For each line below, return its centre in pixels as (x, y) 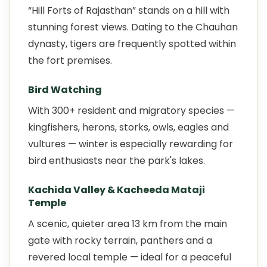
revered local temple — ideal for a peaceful (130, 257)
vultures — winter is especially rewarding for (131, 144)
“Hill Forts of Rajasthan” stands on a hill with (129, 10)
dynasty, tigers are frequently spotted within (132, 44)
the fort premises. (70, 60)
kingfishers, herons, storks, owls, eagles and (128, 127)
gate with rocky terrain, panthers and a (120, 240)
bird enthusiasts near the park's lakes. (117, 161)
